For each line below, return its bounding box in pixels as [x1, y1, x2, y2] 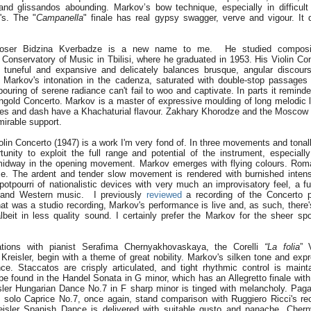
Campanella [36, 12, 84, 23]
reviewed [146, 190, 182, 200]
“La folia [264, 242, 300, 252]
